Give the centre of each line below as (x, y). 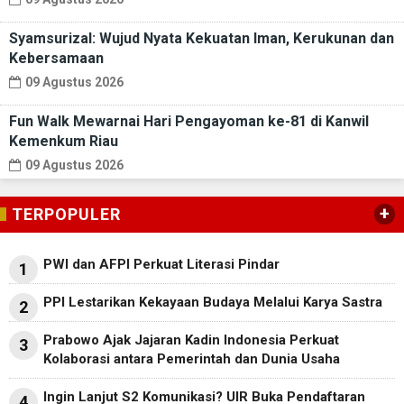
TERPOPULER (66, 214)
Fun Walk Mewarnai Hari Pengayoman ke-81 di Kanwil (189, 121)
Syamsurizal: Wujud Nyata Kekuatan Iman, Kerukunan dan (202, 38)
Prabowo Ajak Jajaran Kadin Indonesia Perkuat (191, 340)
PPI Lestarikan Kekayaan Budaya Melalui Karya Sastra (213, 302)
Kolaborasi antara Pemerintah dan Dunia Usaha (192, 358)
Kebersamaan (56, 58)
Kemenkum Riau (64, 141)
